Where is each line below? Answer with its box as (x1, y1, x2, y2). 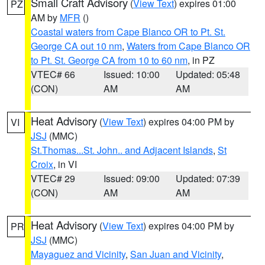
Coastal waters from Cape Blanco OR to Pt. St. (31, 25, 225, 38)
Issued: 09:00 (103, 172, 160, 185)
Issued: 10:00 (103, 67, 160, 81)
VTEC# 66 (31, 67, 75, 81)
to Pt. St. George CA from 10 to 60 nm (31, 53, 188, 67)
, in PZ (188, 53, 215, 67)
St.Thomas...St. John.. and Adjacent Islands (31, 143, 213, 157)
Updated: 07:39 (176, 172, 241, 185)
